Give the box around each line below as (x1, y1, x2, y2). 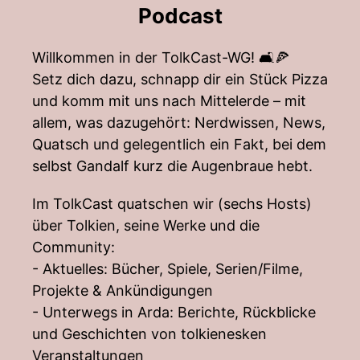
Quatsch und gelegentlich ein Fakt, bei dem (32, 136, 326, 153)
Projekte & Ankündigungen (32, 282, 213, 299)
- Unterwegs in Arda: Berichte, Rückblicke (32, 304, 316, 321)
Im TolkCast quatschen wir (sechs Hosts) (32, 195, 312, 212)
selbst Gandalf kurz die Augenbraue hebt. (32, 157, 313, 174)
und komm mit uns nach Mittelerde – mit (32, 92, 306, 109)
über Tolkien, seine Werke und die (32, 217, 260, 234)
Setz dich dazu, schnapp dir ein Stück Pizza (32, 71, 328, 88)
